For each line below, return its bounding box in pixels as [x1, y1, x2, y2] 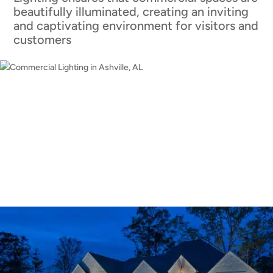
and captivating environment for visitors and [13, 18, 259, 33]
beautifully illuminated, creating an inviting [13, 4, 249, 19]
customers [13, 32, 72, 47]
